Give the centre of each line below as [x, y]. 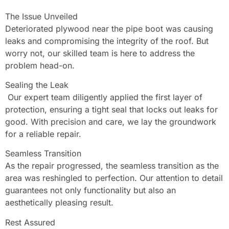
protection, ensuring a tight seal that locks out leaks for [111, 109]
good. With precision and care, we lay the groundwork [111, 121]
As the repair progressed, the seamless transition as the [112, 166]
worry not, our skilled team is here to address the [100, 53]
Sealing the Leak [37, 85]
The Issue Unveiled [41, 16]
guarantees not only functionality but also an [90, 190]
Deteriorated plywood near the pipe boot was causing [109, 28]
